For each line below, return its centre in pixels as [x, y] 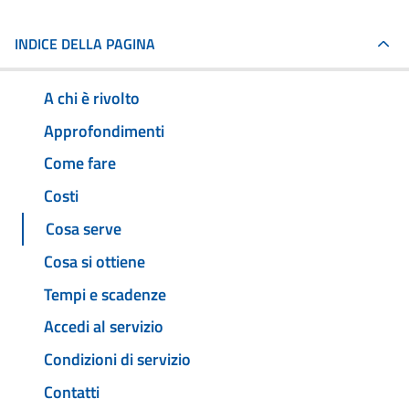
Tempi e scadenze [105, 294]
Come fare [80, 163]
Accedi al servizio [104, 327]
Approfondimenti [104, 131]
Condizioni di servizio [117, 360]
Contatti [72, 392]
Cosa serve [84, 229]
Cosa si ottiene [94, 261]
